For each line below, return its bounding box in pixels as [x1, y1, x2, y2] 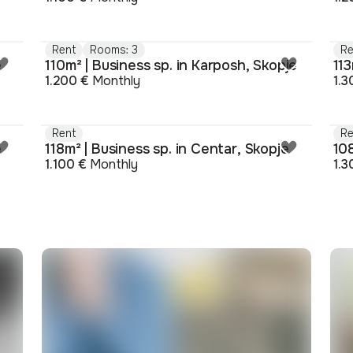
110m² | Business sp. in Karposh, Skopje [45, 57, 298, 75]
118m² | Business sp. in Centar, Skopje [45, 140, 289, 158]
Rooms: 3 [90, 43, 139, 58]
